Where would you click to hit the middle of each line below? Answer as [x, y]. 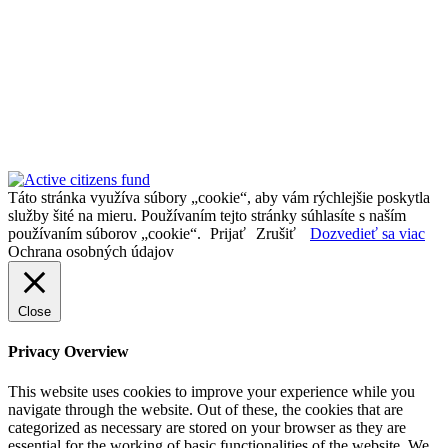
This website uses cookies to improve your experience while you [211, 391]
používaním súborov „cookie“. [106, 234]
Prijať [228, 234]
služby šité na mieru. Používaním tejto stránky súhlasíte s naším [207, 216]
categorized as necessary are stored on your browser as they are [207, 427]
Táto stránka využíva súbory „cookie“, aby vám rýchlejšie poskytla [219, 198]
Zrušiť [276, 234]
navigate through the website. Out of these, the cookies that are [205, 409]
